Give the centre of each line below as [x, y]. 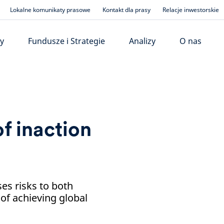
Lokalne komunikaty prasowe [50, 9]
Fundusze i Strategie [67, 41]
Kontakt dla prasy [126, 9]
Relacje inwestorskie [191, 9]
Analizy [142, 41]
